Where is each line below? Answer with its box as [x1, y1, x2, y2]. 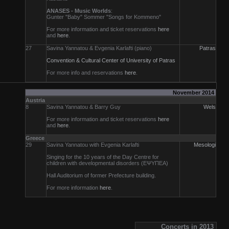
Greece [26, 135, 44, 141]
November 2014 [173, 89, 216, 96]
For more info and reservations [47, 70, 125, 76]
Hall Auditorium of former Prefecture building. [47, 172, 156, 178]
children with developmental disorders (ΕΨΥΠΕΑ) [47, 160, 168, 166]
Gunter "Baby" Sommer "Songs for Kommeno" [47, 14, 161, 20]
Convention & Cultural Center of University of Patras [47, 57, 175, 63]
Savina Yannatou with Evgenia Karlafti [47, 142, 139, 148]
